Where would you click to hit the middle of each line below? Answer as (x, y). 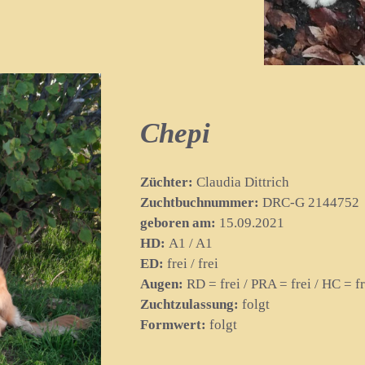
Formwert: (173, 324)
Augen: (162, 284)
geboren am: (178, 222)
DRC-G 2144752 (309, 202)
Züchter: (167, 182)
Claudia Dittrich (241, 182)
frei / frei (191, 263)
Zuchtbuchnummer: (200, 202)
